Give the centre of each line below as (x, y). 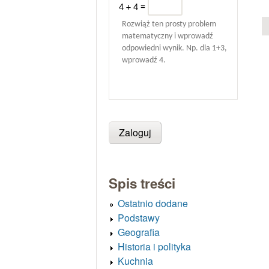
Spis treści (142, 183)
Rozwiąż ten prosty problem (169, 25)
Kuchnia (135, 261)
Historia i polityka (154, 246)
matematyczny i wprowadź (167, 37)
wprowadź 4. (144, 61)
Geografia (138, 232)
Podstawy (138, 217)
